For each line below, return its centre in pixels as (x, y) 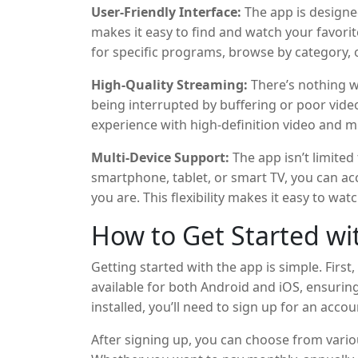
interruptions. (133, 165)
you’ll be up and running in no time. (198, 327)
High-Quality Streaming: (169, 85)
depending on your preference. (186, 217)
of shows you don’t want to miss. (191, 72)
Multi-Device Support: (160, 157)
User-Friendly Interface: (166, 12)
